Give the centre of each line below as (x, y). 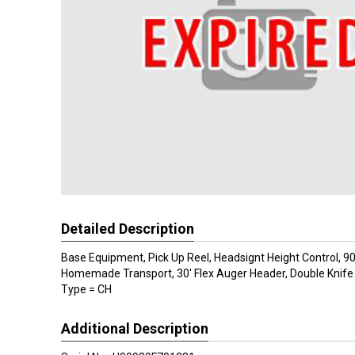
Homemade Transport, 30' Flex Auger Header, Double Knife (207, 273)
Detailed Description (128, 228)
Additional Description (135, 328)
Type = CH (86, 289)
